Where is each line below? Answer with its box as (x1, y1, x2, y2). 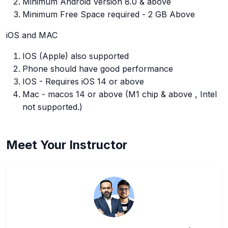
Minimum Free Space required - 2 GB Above (22, 9, 195, 20)
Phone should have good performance (22, 64, 173, 74)
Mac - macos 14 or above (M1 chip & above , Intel (22, 89, 217, 100)
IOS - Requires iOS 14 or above (22, 76, 144, 87)
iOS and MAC (6, 30, 58, 41)
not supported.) (22, 102, 82, 112)
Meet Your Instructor (6, 137, 127, 153)
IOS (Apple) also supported (22, 51, 129, 62)
